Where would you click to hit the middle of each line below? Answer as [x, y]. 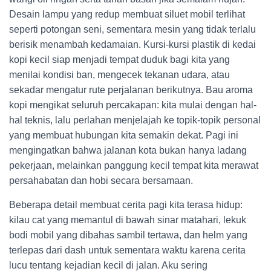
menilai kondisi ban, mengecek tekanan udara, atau [119, 75]
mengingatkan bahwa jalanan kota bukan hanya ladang [128, 150]
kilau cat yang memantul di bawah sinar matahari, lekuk [128, 220]
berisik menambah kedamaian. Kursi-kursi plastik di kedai [132, 44]
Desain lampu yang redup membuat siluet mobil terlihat [127, 14]
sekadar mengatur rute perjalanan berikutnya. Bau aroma [131, 90]
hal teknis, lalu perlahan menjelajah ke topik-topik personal [135, 120]
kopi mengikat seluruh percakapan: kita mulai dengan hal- [133, 105]
